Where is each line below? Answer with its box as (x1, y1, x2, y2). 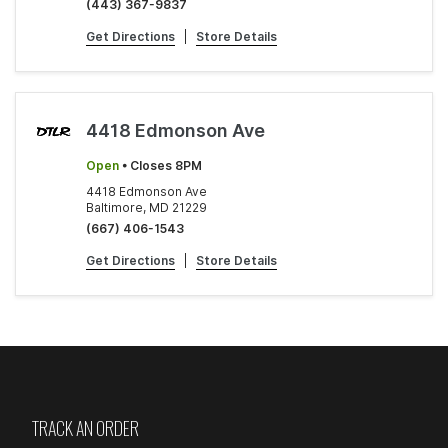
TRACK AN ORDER (32, 415, 139, 441)
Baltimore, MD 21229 (86, 200, 207, 215)
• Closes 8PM (119, 158, 202, 173)
